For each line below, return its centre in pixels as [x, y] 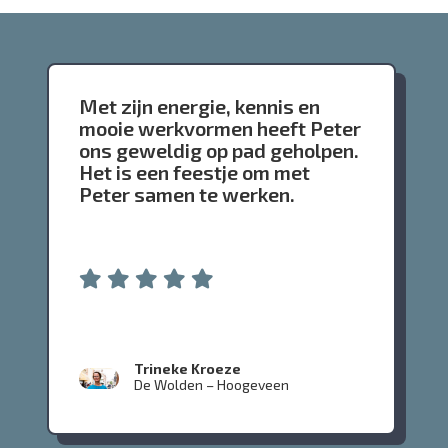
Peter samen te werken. [187, 194]
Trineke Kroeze [188, 369]
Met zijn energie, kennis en [200, 106]
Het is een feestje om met [195, 172]
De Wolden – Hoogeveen [212, 385]
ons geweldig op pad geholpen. [219, 150]
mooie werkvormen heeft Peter [220, 128]
